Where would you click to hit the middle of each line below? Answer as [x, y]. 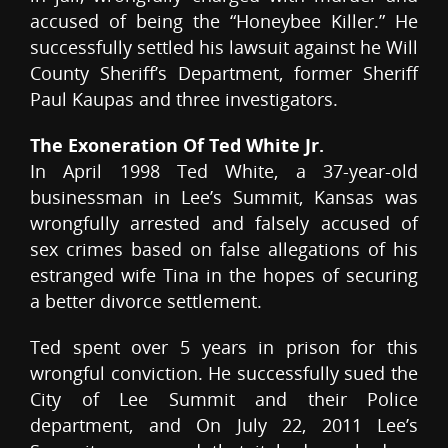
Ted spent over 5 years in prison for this [224, 347]
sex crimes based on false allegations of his [224, 249]
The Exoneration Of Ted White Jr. [177, 145]
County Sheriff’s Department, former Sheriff [224, 73]
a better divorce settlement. [146, 301]
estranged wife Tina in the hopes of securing [224, 275]
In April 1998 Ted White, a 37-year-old [224, 171]
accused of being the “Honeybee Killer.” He [224, 21]
